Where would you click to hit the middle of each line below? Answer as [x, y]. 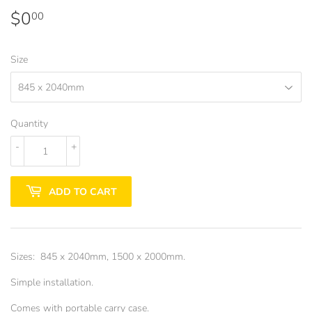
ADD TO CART [83, 192]
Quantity [29, 124]
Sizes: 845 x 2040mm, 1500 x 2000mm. [98, 257]
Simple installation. [52, 283]
